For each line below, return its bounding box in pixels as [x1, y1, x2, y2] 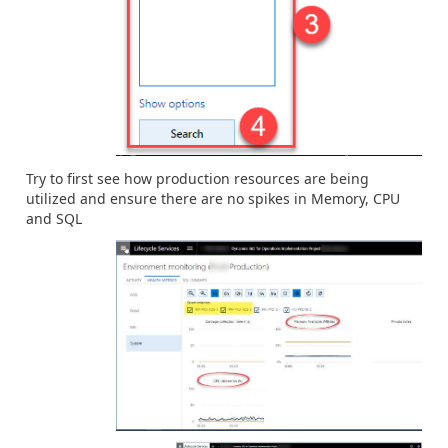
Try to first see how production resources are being [26, 169, 369, 189]
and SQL [26, 209, 82, 229]
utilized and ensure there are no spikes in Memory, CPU [26, 189, 400, 209]
